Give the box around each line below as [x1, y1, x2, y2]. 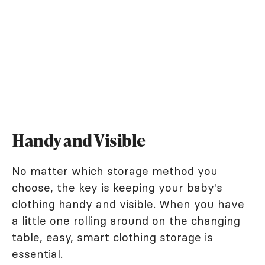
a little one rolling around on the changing [12, 213, 240, 228]
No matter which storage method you [12, 163, 218, 178]
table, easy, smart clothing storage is [12, 230, 213, 244]
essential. [12, 246, 63, 261]
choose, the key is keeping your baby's [12, 180, 222, 195]
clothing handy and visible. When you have [12, 196, 244, 211]
